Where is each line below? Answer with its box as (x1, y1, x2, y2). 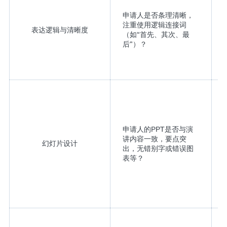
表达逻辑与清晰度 (31, 25, 88, 34)
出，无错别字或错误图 (122, 143, 194, 153)
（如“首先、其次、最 (122, 29, 190, 39)
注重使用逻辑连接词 (122, 20, 186, 29)
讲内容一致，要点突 (122, 134, 186, 143)
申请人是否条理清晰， (122, 10, 194, 20)
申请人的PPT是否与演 (122, 124, 193, 134)
